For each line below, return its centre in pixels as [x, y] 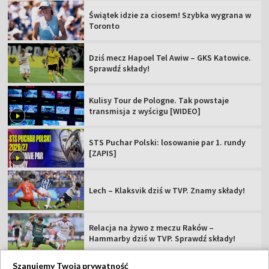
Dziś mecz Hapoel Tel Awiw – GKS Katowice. [170, 57]
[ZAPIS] [103, 153]
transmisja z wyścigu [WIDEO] [145, 111]
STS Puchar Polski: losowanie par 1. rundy [168, 143]
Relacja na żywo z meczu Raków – [152, 227]
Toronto [104, 26]
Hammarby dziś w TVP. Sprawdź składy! [162, 238]
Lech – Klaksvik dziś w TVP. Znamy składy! [167, 191]
